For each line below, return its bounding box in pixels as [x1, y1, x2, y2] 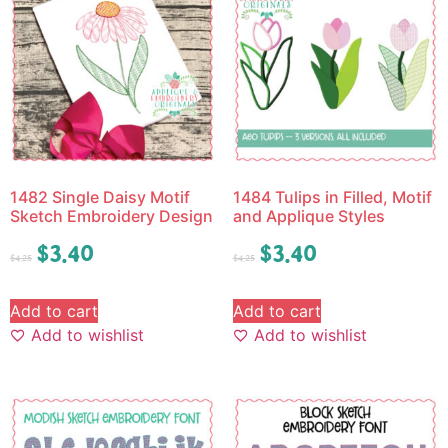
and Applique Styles [232, 206, 385, 227]
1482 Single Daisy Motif [10, 187, 190, 208]
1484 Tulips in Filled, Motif [232, 187, 432, 208]
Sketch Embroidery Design [10, 206, 213, 227]
